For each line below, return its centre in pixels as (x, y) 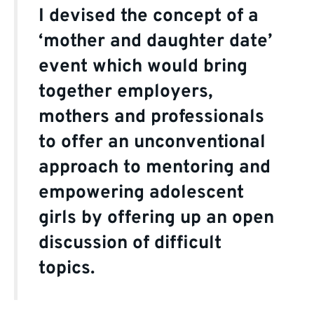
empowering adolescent (141, 193)
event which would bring (143, 67)
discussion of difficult (130, 244)
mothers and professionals (151, 118)
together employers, (125, 93)
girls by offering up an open (156, 219)
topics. (66, 269)
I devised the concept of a (148, 17)
